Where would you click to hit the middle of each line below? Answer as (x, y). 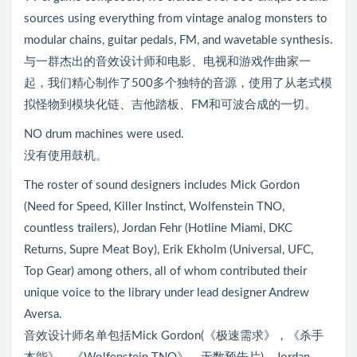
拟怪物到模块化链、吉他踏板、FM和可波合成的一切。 (170, 104)
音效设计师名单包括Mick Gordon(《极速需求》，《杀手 (174, 335)
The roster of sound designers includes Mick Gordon (162, 185)
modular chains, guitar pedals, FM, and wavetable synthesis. (178, 40)
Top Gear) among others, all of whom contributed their (165, 271)
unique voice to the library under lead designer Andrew (167, 292)
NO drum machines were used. (104, 134)
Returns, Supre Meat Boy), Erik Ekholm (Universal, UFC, (169, 249)
